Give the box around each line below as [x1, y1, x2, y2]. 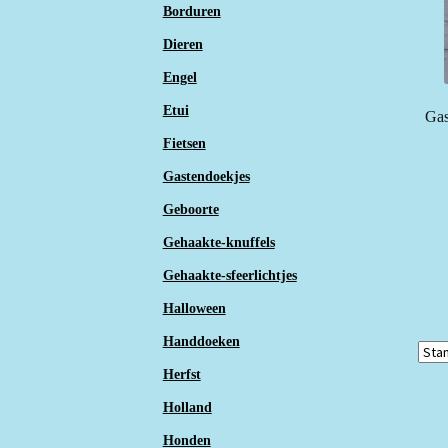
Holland [162, 399, 212, 415]
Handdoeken [162, 333, 240, 349]
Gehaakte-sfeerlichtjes [162, 267, 297, 283]
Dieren [162, 36, 203, 52]
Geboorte [162, 201, 219, 217]
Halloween [162, 300, 226, 316]
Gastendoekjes [162, 168, 250, 184]
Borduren [162, 3, 221, 19]
